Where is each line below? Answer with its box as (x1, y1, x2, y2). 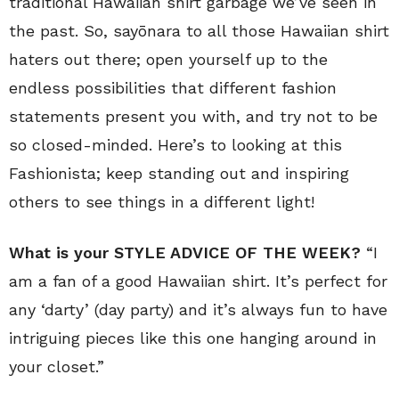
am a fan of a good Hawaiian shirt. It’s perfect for (9, 272, 387, 291)
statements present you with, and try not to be (9, 107, 378, 126)
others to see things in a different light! (9, 192, 314, 212)
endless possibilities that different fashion (9, 78, 337, 98)
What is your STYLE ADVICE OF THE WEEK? (9, 243, 361, 263)
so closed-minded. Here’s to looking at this (9, 135, 342, 155)
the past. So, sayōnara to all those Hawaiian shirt (9, 21, 389, 41)
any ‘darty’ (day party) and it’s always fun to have (9, 300, 387, 320)
